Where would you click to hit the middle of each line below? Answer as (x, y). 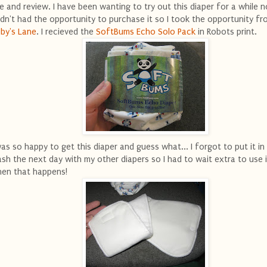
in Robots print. (226, 32)
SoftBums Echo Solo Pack (145, 32)
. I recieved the (65, 32)
